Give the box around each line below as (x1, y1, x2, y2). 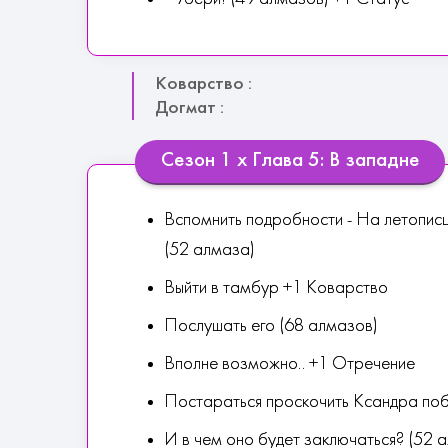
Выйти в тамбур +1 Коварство (164, 279, 388, 298)
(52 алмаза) (164, 241, 255, 260)
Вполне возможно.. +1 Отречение (164, 355, 415, 374)
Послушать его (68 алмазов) (164, 317, 378, 336)
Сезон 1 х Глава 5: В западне (161, 151, 419, 171)
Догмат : (155, 99, 224, 117)
